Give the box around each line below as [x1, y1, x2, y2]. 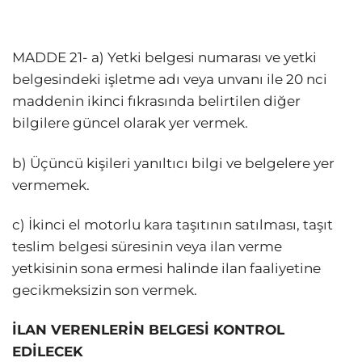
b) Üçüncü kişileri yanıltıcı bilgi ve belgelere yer [12, 154, 335, 171]
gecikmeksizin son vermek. [12, 281, 197, 298]
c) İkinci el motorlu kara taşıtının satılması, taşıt [12, 216, 333, 233]
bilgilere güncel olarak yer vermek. [12, 115, 248, 132]
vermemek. [12, 176, 90, 193]
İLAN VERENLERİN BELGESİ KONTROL [12, 321, 284, 338]
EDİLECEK [12, 343, 83, 360]
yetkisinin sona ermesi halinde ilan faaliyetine [12, 259, 321, 276]
